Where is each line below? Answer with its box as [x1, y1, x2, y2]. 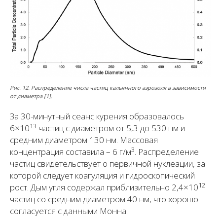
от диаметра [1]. [10, 92, 52, 100]
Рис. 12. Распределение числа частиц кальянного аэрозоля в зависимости [10, 84, 206, 92]
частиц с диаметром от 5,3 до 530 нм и [37, 122, 185, 134]
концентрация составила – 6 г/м [10, 146, 131, 158]
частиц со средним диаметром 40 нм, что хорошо [10, 193, 198, 205]
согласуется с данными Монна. [10, 205, 128, 217]
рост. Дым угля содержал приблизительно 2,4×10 [10, 182, 198, 193]
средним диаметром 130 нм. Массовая [10, 134, 158, 146]
